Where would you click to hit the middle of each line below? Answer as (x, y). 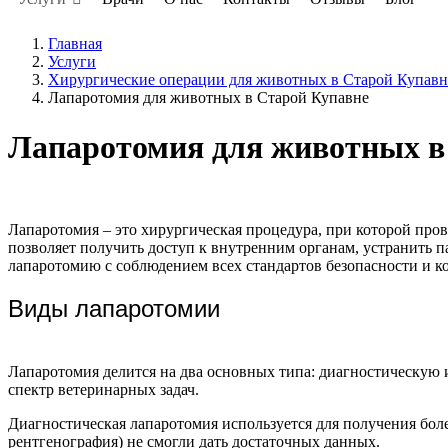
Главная (75, 44)
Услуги (72, 62)
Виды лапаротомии (114, 309)
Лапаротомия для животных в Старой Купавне (208, 98)
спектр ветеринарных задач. (103, 390)
